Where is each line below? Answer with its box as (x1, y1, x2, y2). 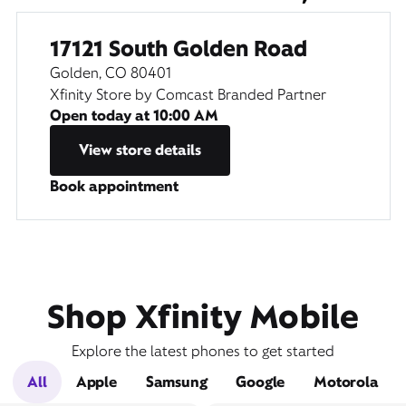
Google (236, 372, 285, 391)
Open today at (49, 105, 153, 125)
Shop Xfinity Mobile (46, 295, 360, 338)
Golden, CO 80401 (49, 63, 171, 82)
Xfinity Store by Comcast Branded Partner (49, 84, 326, 104)
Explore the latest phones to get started (72, 341, 334, 361)
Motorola (314, 372, 379, 391)
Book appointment (49, 176, 179, 196)
